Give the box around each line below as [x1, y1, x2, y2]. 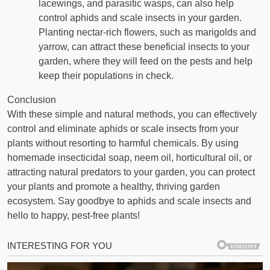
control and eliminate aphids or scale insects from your [7, 124, 239, 134]
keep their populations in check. [39, 71, 174, 81]
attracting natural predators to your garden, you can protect [7, 167, 255, 178]
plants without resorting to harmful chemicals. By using [7, 138, 239, 149]
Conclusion [7, 95, 56, 105]
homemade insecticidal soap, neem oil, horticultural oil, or [7, 152, 252, 163]
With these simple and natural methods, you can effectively [7, 109, 257, 120]
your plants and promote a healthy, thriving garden [7, 181, 220, 192]
